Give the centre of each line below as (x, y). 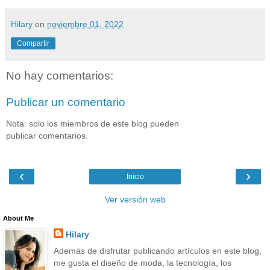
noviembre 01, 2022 (85, 24)
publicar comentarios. (47, 136)
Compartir (33, 44)
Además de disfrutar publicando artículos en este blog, (157, 250)
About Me (18, 218)
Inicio (135, 176)
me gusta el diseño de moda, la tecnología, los (142, 262)
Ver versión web (135, 199)
